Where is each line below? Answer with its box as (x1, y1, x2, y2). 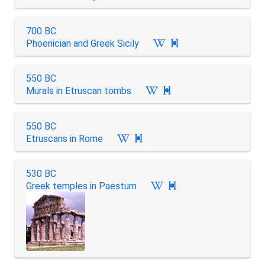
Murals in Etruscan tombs (25, 85, 131, 96)
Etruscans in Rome (25, 132, 103, 144)
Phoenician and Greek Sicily (25, 37, 139, 49)
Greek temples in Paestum (25, 180, 137, 192)
